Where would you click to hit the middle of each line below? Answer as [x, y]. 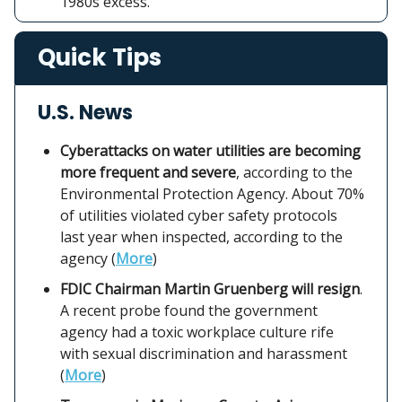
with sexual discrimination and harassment [204, 353]
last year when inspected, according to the [201, 236]
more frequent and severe [148, 172]
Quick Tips [100, 57]
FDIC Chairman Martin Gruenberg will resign [210, 288]
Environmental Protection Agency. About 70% [212, 193]
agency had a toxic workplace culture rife [197, 332]
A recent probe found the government [189, 310]
